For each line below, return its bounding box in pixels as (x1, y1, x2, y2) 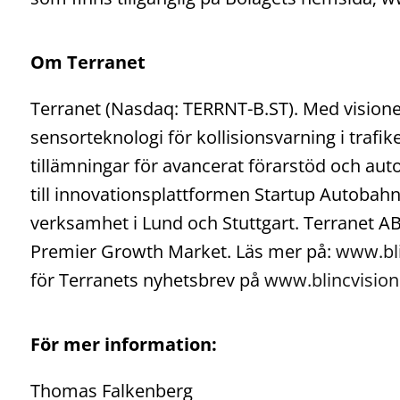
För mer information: (29, 332, 217, 356)
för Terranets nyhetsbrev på (29, 268, 264, 292)
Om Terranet (29, 50, 146, 74)
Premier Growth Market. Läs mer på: (29, 239, 336, 263)
